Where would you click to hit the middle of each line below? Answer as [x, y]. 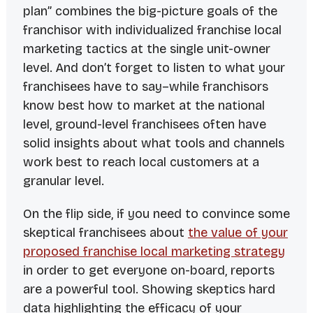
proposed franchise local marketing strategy [154, 252]
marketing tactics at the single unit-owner [146, 49]
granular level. [63, 181]
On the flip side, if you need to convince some [156, 214]
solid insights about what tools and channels [153, 144]
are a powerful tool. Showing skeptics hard [149, 290]
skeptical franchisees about [105, 233]
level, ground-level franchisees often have [144, 125]
